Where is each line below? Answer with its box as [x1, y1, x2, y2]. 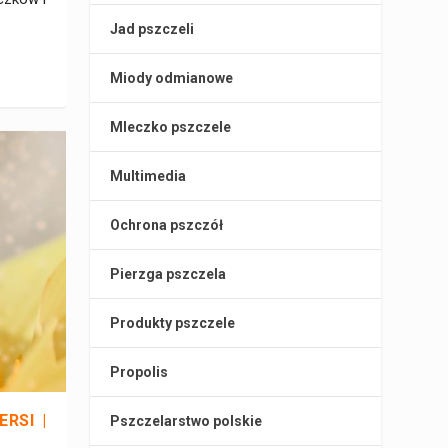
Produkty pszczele [110, 315, 236, 332]
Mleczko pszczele [110, 119, 232, 136]
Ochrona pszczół [110, 217, 224, 234]
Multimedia [110, 168, 187, 185]
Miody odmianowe [110, 70, 234, 87]
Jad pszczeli [110, 21, 195, 38]
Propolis [110, 364, 169, 381]
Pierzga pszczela [110, 266, 227, 283]
